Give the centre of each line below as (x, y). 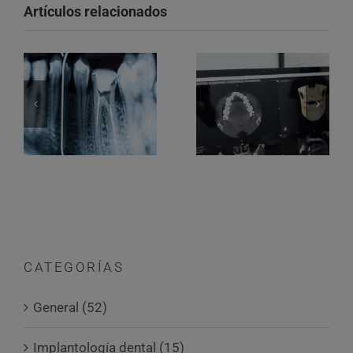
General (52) (70, 307)
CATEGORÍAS (74, 267)
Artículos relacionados (95, 12)
